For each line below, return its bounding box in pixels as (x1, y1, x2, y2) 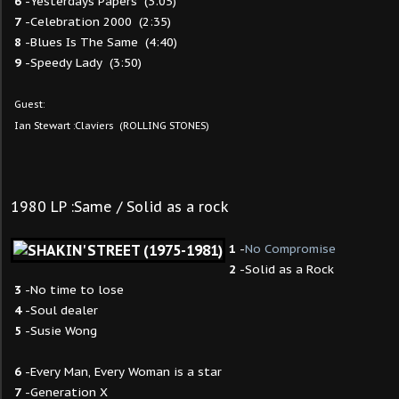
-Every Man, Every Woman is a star (21, 363, 222, 379)
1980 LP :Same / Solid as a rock (11, 198, 229, 216)
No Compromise (245, 240, 336, 256)
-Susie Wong (21, 322, 97, 338)
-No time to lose (21, 281, 124, 297)
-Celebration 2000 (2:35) (21, 13, 171, 29)
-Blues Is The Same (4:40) (21, 34, 177, 50)
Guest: (14, 98, 45, 110)
